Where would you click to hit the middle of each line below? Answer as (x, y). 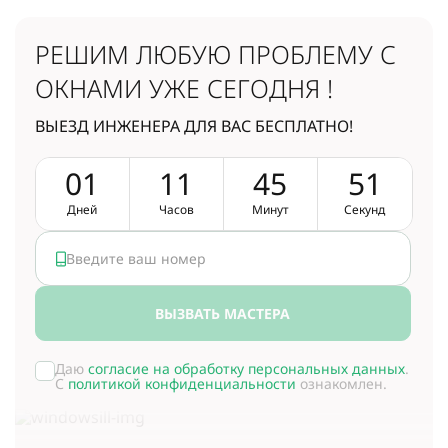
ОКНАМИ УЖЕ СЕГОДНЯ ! (184, 88)
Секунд (365, 209)
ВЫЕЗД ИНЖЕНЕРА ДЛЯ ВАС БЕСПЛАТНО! (194, 126)
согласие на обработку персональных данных (246, 368)
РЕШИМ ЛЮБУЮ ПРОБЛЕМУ (204, 54)
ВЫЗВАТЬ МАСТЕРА (223, 313)
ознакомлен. (341, 383)
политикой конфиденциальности (182, 383)
